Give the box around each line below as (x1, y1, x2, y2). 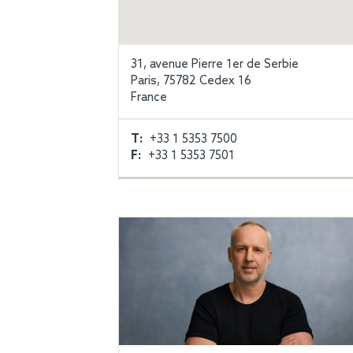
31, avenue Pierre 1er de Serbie (131, 58, 299, 72)
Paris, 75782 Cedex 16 (131, 74, 251, 88)
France (131, 91, 167, 105)
